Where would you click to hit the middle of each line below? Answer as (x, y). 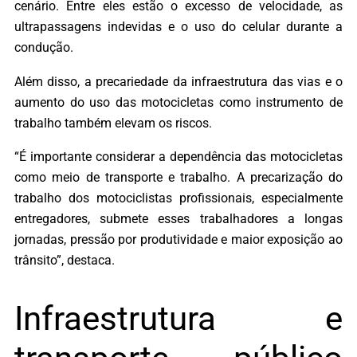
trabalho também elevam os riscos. (113, 123)
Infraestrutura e (178, 318)
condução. (44, 48)
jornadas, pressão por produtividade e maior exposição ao (178, 239)
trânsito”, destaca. (65, 260)
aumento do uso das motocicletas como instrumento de (178, 102)
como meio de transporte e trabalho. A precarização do (178, 177)
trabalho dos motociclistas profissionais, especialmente (178, 198)
